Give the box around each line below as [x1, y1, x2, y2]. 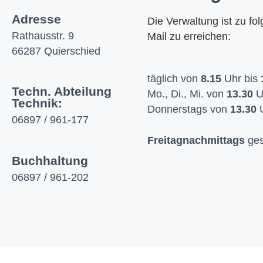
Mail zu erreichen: [147, 31, 231, 42]
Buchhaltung [12, 153, 88, 167]
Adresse [12, 12, 61, 26]
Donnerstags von [147, 103, 230, 116]
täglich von [147, 73, 201, 85]
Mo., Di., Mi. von [147, 88, 227, 100]
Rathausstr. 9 [12, 30, 74, 42]
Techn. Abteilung [12, 85, 112, 99]
